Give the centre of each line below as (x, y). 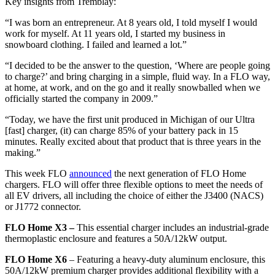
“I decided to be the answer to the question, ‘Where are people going (137, 66)
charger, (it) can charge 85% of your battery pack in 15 (131, 131)
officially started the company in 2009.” (81, 99)
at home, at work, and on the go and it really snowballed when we (133, 88)
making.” (24, 153)
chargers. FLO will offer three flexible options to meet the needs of (134, 185)
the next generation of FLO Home (179, 174)
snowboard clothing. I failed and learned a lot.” (96, 45)
